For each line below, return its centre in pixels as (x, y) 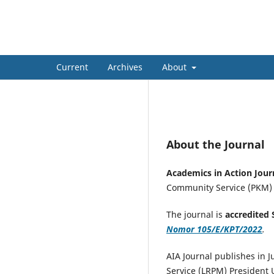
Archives (125, 67)
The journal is (196, 214)
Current (72, 67)
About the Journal (216, 144)
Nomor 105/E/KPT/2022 (214, 229)
